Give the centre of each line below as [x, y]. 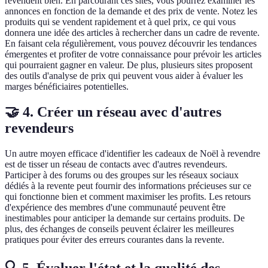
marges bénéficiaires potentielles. [67, 87]
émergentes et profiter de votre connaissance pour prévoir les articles [133, 54]
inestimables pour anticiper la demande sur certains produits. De [125, 218]
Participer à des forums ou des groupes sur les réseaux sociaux [122, 175]
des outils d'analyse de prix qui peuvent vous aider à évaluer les [124, 76]
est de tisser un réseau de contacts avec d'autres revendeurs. [116, 165]
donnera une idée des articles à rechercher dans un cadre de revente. [132, 33]
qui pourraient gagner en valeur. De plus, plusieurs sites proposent [129, 65]
